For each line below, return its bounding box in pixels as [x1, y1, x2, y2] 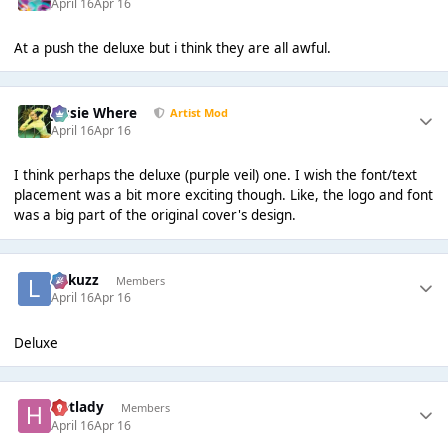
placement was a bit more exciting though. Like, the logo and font [13, 186, 433, 205]
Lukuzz [51, 271, 100, 289]
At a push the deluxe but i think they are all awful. [13, 38, 331, 57]
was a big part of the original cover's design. [13, 206, 296, 225]
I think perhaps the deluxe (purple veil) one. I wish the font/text [13, 166, 417, 185]
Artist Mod [169, 105, 228, 121]
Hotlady [51, 398, 105, 417]
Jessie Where [51, 103, 138, 122]
